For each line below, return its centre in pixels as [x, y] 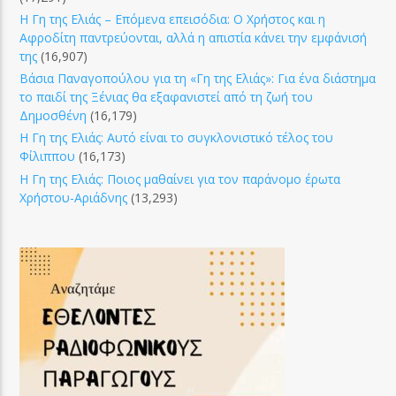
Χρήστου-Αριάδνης [74, 197]
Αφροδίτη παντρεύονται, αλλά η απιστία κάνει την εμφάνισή [194, 37]
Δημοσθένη [53, 116]
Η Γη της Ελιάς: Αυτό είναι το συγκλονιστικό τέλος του [177, 138]
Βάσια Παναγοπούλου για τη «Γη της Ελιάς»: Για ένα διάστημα [198, 79]
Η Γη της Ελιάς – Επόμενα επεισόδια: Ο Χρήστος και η [173, 19]
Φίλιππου [48, 156]
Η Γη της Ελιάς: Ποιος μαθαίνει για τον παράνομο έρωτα [180, 179]
